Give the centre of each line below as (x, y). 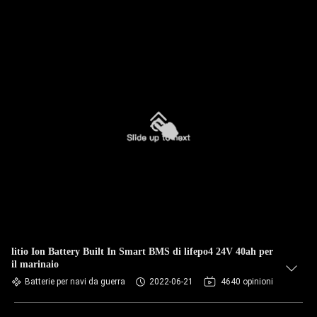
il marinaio (35, 264)
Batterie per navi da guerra (75, 282)
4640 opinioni (247, 282)
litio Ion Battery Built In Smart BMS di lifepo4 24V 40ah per (142, 252)
